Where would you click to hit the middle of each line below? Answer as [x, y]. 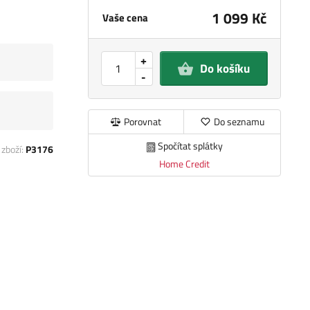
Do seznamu [239, 122]
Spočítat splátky [190, 146]
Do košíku [225, 69]
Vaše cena [125, 18]
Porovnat [143, 122]
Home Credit [184, 163]
